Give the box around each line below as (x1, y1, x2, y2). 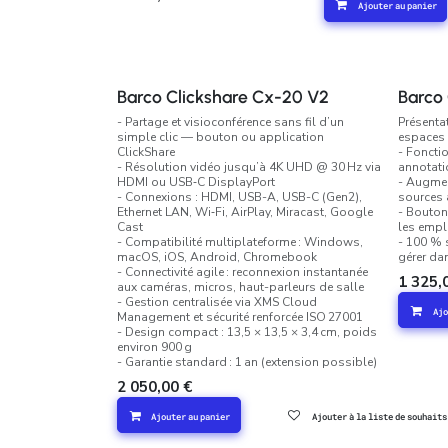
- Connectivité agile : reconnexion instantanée (117, 264, 368, 280)
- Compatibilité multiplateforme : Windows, (117, 234, 363, 250)
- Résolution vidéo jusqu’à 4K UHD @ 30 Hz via (117, 159, 381, 175)
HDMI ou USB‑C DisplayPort (117, 174, 275, 190)
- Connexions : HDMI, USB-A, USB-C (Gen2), (117, 189, 362, 205)
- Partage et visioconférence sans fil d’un (117, 114, 344, 130)
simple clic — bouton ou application (117, 129, 324, 145)
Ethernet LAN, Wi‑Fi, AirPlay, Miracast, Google (117, 204, 373, 220)
